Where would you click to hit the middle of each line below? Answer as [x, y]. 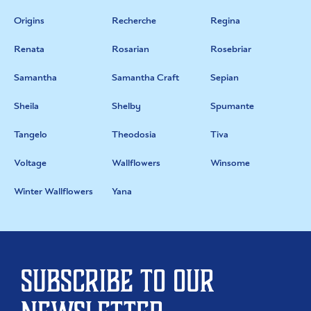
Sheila [26, 106]
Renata [29, 49]
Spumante [232, 106]
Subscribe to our [118, 281]
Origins [29, 20]
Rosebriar [230, 49]
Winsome [230, 163]
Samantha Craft [146, 77]
